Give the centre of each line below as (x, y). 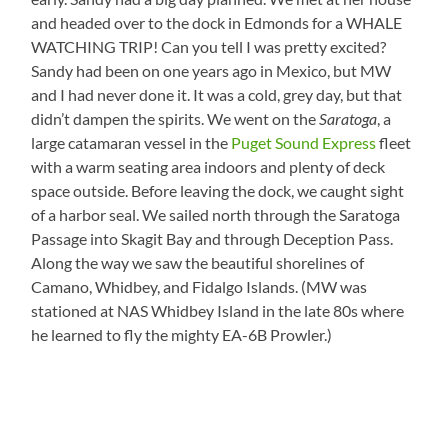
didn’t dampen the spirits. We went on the (175, 119)
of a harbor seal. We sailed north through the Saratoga (216, 215)
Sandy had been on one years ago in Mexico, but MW (211, 71)
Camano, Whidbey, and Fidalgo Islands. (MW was (199, 287)
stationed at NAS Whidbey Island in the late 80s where (218, 311)
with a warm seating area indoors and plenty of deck (208, 167)
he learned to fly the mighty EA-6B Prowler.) (182, 335)
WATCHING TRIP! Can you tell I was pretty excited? (209, 47)
